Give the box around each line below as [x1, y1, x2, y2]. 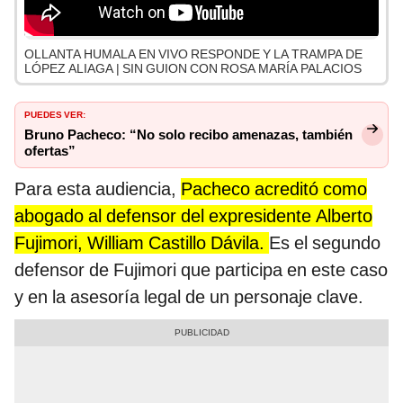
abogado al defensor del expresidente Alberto [14, 205, 372, 228]
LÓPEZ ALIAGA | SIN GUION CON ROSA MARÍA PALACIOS [24, 61, 362, 76]
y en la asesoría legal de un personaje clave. [14, 286, 363, 309]
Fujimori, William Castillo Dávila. [14, 232, 269, 255]
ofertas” [24, 143, 76, 160]
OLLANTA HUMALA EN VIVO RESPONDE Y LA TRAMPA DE [24, 47, 363, 62]
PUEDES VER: [24, 106, 85, 121]
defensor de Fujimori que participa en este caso [14, 259, 388, 282]
